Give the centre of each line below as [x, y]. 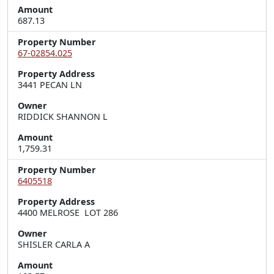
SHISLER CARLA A [54, 244]
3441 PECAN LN [50, 85]
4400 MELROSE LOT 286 [68, 213]
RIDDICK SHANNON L [63, 117]
